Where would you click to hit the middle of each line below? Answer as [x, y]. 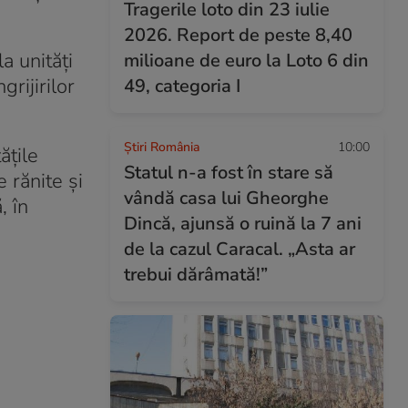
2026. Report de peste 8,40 [238, 35]
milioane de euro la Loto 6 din [246, 61]
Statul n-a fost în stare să [229, 173]
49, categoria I [182, 86]
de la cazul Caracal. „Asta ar [240, 249]
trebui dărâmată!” [196, 275]
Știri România [162, 147]
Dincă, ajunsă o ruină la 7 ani [243, 224]
